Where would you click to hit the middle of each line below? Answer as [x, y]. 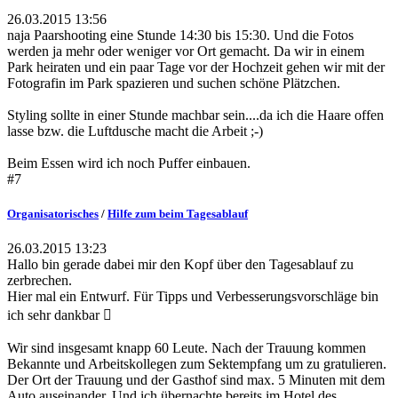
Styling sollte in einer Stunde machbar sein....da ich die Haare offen [195, 115]
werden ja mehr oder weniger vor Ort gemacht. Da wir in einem [186, 51]
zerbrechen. [40, 280]
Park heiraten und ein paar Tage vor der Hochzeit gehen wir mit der [196, 67]
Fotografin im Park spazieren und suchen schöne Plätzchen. [174, 83]
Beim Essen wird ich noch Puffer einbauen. [129, 163]
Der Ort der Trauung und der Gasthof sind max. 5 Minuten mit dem [196, 379]
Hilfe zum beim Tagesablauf [178, 213]
